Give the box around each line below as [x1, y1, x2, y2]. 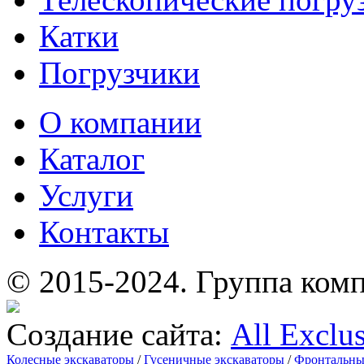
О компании [39, 104, 201, 140]
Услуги [39, 177, 133, 213]
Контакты [39, 214, 169, 249]
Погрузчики [39, 54, 200, 90]
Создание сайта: [6, 316, 231, 352]
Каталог [39, 141, 145, 176]
